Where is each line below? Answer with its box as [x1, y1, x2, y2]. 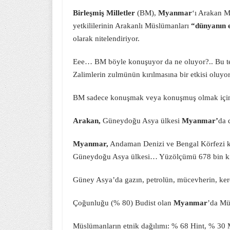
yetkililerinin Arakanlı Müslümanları [73, 22, 191, 30]
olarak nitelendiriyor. [73, 34, 140, 43]
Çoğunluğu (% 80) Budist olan [73, 199, 174, 207]
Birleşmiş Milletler [73, 9, 135, 17]
